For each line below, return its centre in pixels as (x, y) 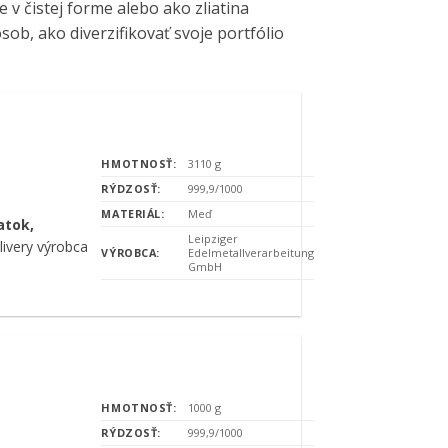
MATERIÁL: (133, 213)
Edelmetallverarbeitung (250, 252)
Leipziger (212, 238)
